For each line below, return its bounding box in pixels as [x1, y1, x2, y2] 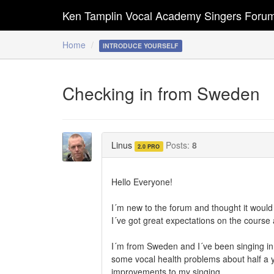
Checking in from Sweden [62, 81, 260, 105]
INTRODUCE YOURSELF [103, 41, 179, 50]
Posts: [165, 138, 192, 151]
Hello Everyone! [111, 175, 172, 188]
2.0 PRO [138, 142, 160, 150]
